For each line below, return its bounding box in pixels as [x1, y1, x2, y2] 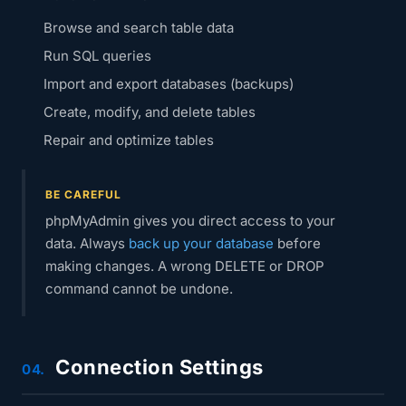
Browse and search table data [43, 19, 234, 36]
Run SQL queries [43, 47, 151, 64]
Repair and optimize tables [43, 131, 214, 149]
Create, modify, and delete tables [43, 103, 256, 121]
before [274, 235, 321, 252]
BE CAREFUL [45, 188, 121, 201]
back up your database [129, 235, 274, 252]
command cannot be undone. [45, 280, 233, 297]
